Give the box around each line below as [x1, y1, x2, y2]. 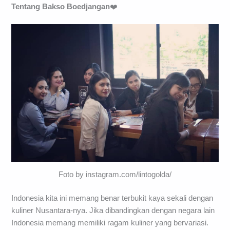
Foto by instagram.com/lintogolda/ [59, 170, 171, 179]
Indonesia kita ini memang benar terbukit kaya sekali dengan [11, 194, 214, 202]
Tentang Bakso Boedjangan [11, 3, 110, 11]
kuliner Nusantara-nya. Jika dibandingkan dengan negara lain [11, 206, 215, 215]
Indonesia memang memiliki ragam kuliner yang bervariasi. [11, 218, 209, 227]
